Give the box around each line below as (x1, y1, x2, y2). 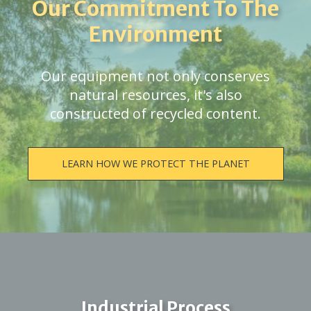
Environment (89, 21, 222, 47)
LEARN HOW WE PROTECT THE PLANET (61, 157, 250, 170)
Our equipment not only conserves (41, 67, 270, 85)
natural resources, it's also (69, 85, 242, 104)
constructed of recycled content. (50, 104, 261, 123)
